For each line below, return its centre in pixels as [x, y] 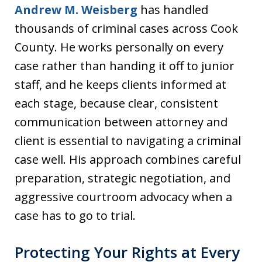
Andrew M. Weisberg [76, 9]
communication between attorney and [121, 122]
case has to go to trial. [75, 215]
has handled [173, 9]
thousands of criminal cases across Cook [126, 28]
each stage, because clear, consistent [116, 103]
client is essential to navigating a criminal [128, 140]
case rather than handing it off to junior [125, 65]
